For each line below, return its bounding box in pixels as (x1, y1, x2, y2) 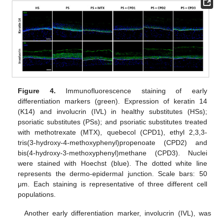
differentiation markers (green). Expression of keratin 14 (18, 97, 207, 106)
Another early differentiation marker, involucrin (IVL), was (24, 209, 211, 218)
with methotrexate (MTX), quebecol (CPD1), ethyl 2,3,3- (18, 128, 207, 137)
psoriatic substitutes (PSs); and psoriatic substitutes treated (18, 118, 207, 126)
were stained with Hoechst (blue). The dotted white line (18, 159, 207, 168)
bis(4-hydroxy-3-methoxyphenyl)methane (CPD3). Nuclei (18, 149, 207, 157)
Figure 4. (18, 87, 56, 95)
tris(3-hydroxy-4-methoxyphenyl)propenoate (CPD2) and (18, 139, 207, 147)
